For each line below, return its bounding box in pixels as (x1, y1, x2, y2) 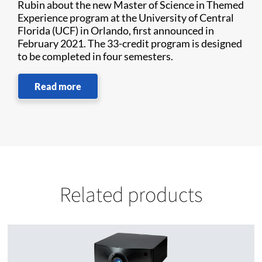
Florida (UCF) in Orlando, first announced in (18, 24, 214, 37)
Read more (35, 81, 81, 92)
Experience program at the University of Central (18, 11, 234, 24)
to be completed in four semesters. (18, 50, 173, 63)
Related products (60, 180, 202, 208)
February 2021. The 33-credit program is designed (18, 37, 242, 50)
